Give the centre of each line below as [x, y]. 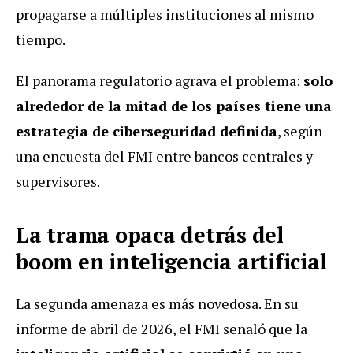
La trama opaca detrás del [150, 234]
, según [300, 130]
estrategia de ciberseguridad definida [147, 130]
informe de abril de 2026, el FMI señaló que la [162, 328]
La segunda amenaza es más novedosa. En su [157, 303]
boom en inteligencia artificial [171, 261]
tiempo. [41, 39]
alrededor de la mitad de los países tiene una [174, 105]
